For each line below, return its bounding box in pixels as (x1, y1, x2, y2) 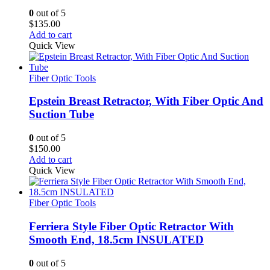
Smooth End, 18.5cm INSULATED (29, 233, 204, 246)
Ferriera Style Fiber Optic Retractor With (29, 219, 234, 233)
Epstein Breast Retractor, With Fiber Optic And (29, 95, 263, 108)
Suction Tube (29, 108, 94, 121)
